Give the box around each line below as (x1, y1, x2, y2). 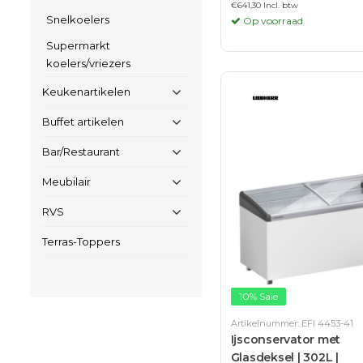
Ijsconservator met (230, 332, 341, 347)
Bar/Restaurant (42, 145, 120, 158)
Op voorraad (240, 15, 303, 28)
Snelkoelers (46, 13, 109, 26)
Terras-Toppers (42, 235, 120, 248)
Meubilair (42, 175, 91, 188)
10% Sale (238, 290, 278, 302)
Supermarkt (46, 39, 110, 52)
